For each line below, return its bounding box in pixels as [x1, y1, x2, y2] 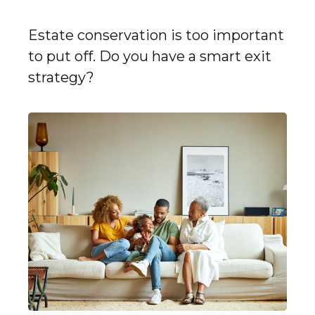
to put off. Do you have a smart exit [28, 47, 271, 65]
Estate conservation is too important [28, 26, 284, 44]
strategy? [28, 68, 94, 86]
